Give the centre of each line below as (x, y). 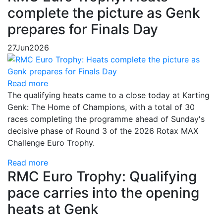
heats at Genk (53, 209)
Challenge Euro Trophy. (51, 143)
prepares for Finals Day (83, 29)
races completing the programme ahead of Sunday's (106, 119)
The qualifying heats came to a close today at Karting (109, 95)
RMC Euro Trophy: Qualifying (102, 177)
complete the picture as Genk (104, 13)
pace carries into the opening (103, 193)
